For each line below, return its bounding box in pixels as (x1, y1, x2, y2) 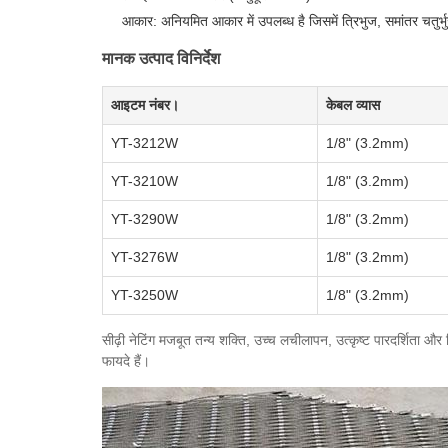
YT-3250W (111, 287, 178, 303)
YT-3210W (111, 173, 178, 189)
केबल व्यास (326, 97, 380, 113)
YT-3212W (111, 135, 178, 151)
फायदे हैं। (102, 353, 150, 369)
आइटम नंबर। (111, 97, 179, 113)
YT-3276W (111, 249, 178, 265)
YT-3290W (111, 211, 178, 227)
